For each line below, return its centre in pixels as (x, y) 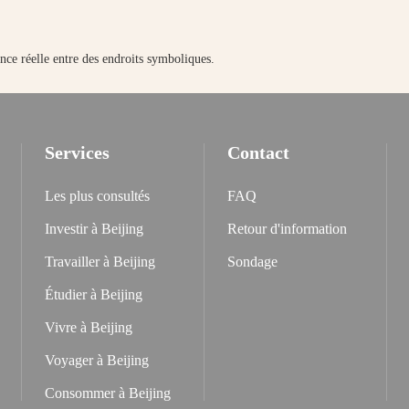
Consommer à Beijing (108, 393)
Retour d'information (287, 229)
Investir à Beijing (94, 229)
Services (77, 152)
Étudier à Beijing (94, 294)
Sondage (252, 262)
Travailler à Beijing (100, 262)
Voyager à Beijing (97, 360)
